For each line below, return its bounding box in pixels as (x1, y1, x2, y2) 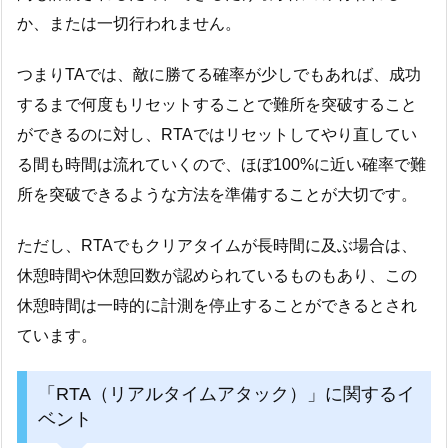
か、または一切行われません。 (17, 15, 241, 33)
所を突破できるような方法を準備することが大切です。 (17, 185, 417, 203)
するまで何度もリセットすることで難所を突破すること (17, 95, 417, 113)
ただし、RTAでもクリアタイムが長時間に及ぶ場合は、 (17, 236, 417, 254)
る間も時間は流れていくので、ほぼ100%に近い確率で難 (17, 155, 426, 173)
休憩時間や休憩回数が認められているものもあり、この (17, 266, 417, 284)
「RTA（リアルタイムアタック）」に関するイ (37, 384, 415, 405)
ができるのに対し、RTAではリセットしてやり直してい (17, 125, 417, 143)
